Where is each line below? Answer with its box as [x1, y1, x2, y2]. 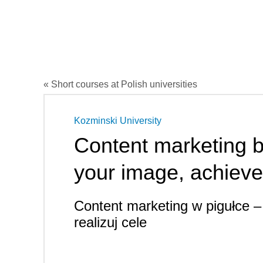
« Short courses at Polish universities [43, 79, 197, 89]
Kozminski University [74, 115, 161, 126]
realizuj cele [74, 214, 147, 230]
